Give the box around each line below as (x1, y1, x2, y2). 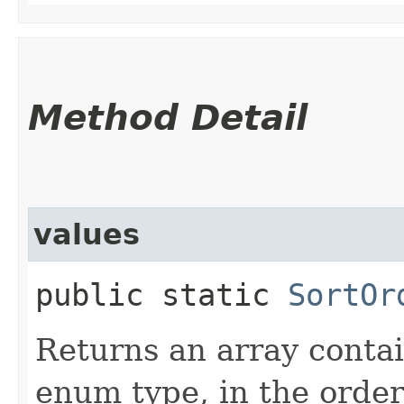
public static (35, 276, 288, 313)
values (33, 217, 140, 251)
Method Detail (28, 96, 308, 138)
